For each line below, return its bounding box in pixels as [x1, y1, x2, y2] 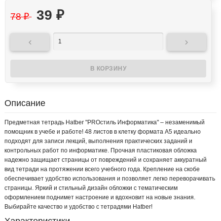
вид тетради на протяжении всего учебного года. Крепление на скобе [4, 166, 200, 173]
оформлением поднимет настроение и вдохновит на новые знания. [4, 194, 195, 201]
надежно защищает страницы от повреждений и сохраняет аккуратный [4, 156, 207, 164]
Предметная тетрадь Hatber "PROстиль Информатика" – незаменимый [4, 119, 205, 126]
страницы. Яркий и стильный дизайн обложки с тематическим [4, 184, 178, 192]
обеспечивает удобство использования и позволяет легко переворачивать [4, 175, 215, 183]
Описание [4, 98, 45, 109]
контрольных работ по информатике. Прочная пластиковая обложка [4, 147, 197, 154]
